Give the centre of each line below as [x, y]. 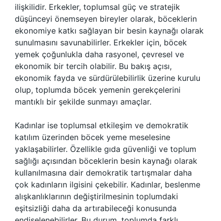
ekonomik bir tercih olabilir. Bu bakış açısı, [93, 66]
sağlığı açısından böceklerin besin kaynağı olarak [106, 161]
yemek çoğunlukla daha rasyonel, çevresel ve [99, 54]
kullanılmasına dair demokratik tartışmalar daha [103, 173]
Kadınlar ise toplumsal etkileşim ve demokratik [102, 125]
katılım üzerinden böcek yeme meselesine [92, 137]
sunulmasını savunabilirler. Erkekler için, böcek [101, 42]
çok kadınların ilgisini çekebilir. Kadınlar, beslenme [108, 184]
